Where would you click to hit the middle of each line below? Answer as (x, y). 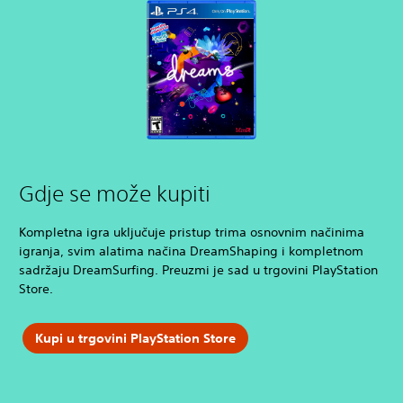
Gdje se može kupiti (115, 194)
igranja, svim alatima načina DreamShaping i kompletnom (191, 251)
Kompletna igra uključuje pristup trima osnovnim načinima (192, 233)
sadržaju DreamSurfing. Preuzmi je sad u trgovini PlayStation (198, 270)
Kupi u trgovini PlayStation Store (135, 338)
